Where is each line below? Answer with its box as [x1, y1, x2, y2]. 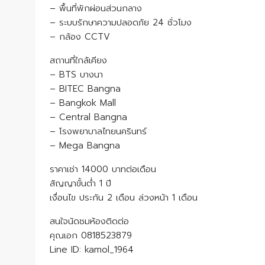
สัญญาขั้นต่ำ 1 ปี [50, 177, 111, 190]
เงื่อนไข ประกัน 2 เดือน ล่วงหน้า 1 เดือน [50, 191, 198, 204]
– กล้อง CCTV [50, 30, 110, 43]
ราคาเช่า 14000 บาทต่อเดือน [50, 163, 156, 176]
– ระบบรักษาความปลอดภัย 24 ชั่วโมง [50, 16, 192, 29]
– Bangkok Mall [50, 96, 116, 109]
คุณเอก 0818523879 [50, 229, 132, 242]
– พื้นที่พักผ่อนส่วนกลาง [50, 2, 142, 15]
